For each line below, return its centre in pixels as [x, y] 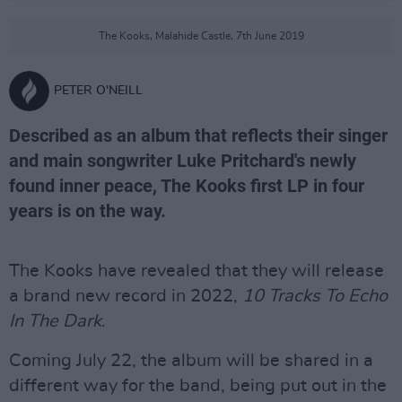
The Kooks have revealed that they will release [197, 271]
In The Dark [55, 321]
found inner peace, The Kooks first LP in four [187, 186]
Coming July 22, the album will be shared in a [191, 361]
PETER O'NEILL [98, 91]
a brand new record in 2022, [126, 296]
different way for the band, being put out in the [198, 386]
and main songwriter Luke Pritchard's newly [183, 161]
